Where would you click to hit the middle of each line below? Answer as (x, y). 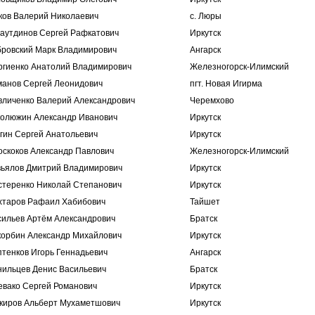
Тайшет (205, 202)
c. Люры (206, 16)
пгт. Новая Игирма (226, 84)
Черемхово (212, 101)
